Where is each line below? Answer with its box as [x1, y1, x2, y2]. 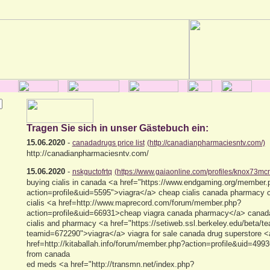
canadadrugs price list [72, 139, 145, 147]
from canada [26, 250, 70, 259]
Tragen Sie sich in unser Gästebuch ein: [26, 123, 209, 133]
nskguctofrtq [72, 168, 112, 177]
